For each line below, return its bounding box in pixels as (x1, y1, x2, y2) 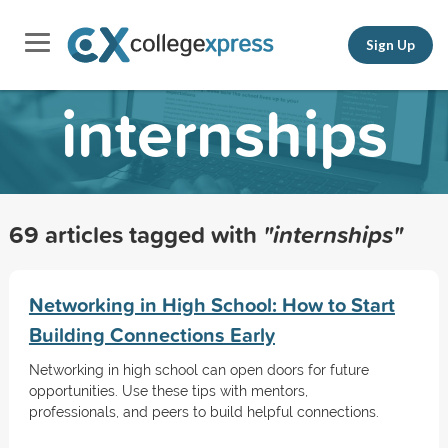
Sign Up (366, 36, 415, 53)
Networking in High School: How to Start (28, 290, 395, 319)
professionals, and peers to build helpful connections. (28, 404, 379, 420)
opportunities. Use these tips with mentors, (28, 383, 308, 399)
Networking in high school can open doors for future (28, 362, 369, 378)
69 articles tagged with (8, 217, 263, 251)
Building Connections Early (28, 320, 275, 349)
